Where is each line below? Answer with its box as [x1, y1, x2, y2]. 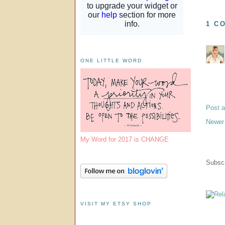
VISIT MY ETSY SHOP [80, 200, 152, 206]
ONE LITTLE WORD [80, 58, 143, 63]
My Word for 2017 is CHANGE [80, 135, 169, 143]
